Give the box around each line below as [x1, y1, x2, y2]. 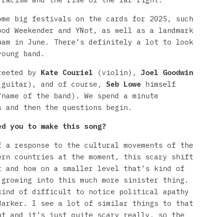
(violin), [93, 67, 141, 77]
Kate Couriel [41, 67, 93, 77]
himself [141, 79, 176, 89]
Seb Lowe [106, 79, 141, 89]
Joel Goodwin [141, 67, 193, 77]
